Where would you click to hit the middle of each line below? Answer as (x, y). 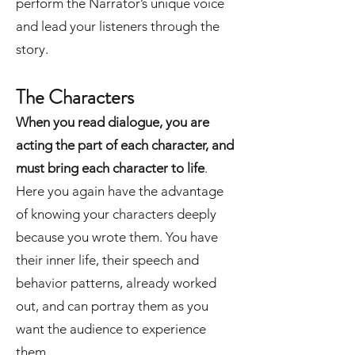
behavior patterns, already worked (116, 283)
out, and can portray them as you (112, 306)
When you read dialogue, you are (113, 122)
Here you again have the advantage (120, 191)
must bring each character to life (110, 168)
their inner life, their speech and (107, 260)
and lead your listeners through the (118, 26)
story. (32, 49)
